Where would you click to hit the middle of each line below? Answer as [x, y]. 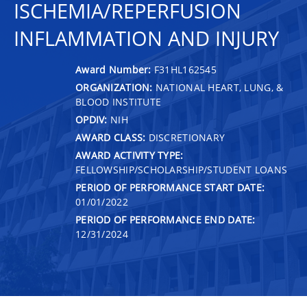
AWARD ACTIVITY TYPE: [130, 155]
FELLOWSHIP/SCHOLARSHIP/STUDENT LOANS [182, 169]
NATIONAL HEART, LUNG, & [218, 87]
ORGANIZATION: [114, 87]
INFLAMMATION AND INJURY [146, 38]
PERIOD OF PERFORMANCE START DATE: [170, 187]
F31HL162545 [185, 69]
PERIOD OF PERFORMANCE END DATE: [165, 219]
